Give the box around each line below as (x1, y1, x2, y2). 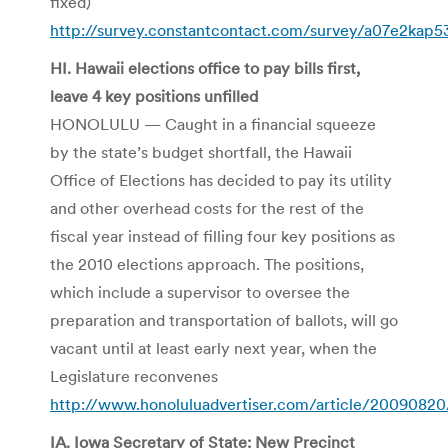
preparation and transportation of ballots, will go (50, 309, 398, 330)
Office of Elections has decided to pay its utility (50, 169, 392, 190)
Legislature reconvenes (50, 365, 218, 386)
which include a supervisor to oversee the (50, 281, 350, 302)
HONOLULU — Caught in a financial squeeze (50, 113, 376, 134)
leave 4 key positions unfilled (50, 85, 258, 106)
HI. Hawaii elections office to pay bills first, (50, 57, 360, 78)
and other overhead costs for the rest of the (50, 197, 364, 218)
